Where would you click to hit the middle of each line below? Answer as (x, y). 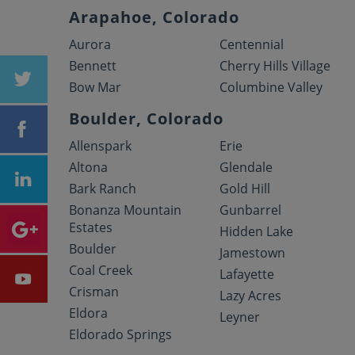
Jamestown (253, 253)
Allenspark (100, 146)
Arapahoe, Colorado (154, 17)
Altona (88, 167)
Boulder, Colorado (146, 118)
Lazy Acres (251, 296)
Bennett (93, 66)
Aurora (90, 44)
